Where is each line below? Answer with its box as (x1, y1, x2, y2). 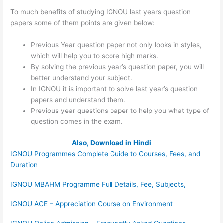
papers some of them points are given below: (10, 19, 155, 27)
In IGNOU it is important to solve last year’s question (31, 85, 198, 93)
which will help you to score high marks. (31, 52, 159, 60)
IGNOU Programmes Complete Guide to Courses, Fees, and (10, 149, 201, 158)
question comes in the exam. (31, 117, 123, 126)
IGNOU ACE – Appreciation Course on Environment (10, 199, 173, 208)
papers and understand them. (31, 96, 144, 104)
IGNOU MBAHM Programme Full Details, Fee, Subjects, (10, 180, 186, 188)
